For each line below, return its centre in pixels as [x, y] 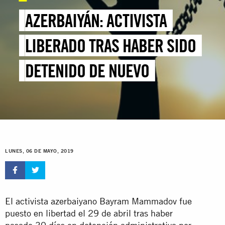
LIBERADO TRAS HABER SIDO [111, 46]
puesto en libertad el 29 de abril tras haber [89, 213]
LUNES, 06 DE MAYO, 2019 [39, 151]
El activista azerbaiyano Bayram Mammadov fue [98, 201]
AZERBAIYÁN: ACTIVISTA [96, 21]
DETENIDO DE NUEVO [87, 71]
